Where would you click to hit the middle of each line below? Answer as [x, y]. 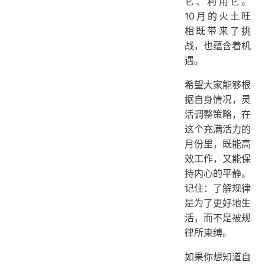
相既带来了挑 [218, 30]
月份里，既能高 [218, 143]
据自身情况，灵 [218, 99]
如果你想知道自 [218, 256]
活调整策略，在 [218, 114]
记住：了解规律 [218, 188]
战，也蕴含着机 [218, 45]
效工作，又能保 [218, 158]
